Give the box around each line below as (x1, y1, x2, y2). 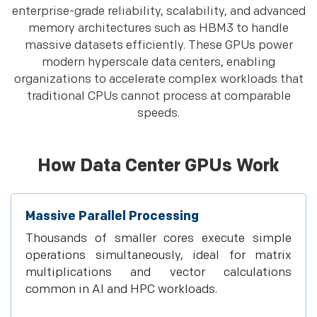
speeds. (137, 106, 180, 120)
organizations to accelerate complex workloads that (13, 72, 304, 86)
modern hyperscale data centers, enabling (42, 55, 275, 69)
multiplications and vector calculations (25, 265, 292, 279)
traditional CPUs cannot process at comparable (26, 89, 291, 103)
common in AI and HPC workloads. (25, 282, 217, 296)
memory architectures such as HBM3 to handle (28, 21, 289, 35)
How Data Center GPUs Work (38, 155, 279, 177)
